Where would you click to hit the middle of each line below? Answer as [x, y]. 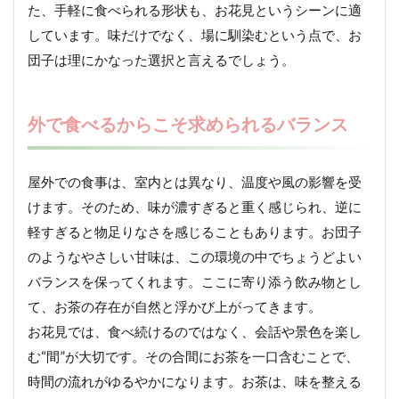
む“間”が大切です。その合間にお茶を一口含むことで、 [193, 357]
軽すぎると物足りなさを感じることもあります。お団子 [195, 232]
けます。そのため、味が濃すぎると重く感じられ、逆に [195, 207]
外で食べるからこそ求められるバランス [188, 124]
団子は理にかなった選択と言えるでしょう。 [161, 60]
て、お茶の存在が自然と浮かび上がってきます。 [175, 307]
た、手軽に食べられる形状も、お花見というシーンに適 [195, 10]
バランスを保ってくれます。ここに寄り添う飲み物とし [195, 282]
